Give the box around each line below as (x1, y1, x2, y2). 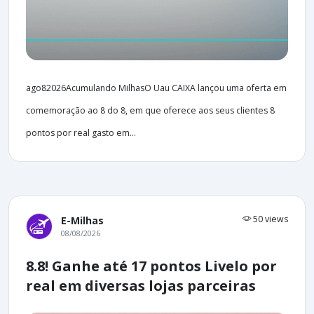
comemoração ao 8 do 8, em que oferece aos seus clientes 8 (26, 104, 275, 116)
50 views (251, 213, 288, 225)
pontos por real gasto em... (26, 127, 136, 139)
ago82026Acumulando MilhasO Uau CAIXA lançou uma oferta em (26, 82, 287, 94)
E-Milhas (61, 214, 104, 227)
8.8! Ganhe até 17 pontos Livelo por (26, 257, 277, 275)
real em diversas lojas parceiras (26, 276, 256, 295)
